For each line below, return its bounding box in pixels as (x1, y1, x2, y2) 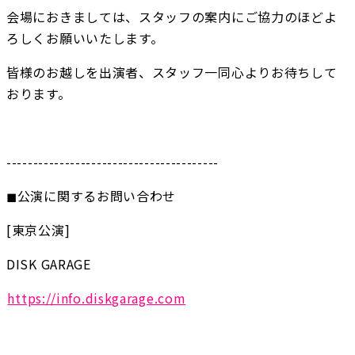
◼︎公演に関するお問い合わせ (6, 186, 177, 206)
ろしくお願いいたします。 (6, 29, 164, 48)
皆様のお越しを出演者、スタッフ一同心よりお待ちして (6, 63, 338, 82)
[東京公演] (6, 220, 71, 240)
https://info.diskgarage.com (7, 288, 186, 308)
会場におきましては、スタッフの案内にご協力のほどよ (6, 7, 338, 27)
